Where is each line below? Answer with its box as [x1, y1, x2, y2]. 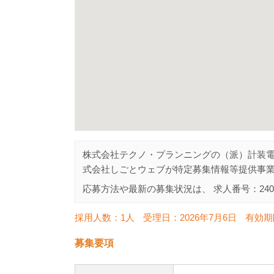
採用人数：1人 [75, 212, 135, 223]
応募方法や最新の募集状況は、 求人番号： [83, 183, 259, 194]
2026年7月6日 [180, 212, 237, 223]
